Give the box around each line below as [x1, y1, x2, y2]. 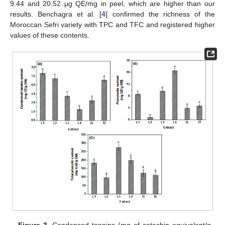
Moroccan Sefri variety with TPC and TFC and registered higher [10, 20, 215, 29]
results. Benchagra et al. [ [10, 10, 102, 18]
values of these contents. [10, 31, 89, 39]
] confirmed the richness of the [105, 10, 215, 18]
